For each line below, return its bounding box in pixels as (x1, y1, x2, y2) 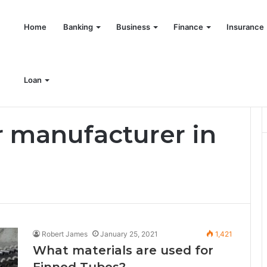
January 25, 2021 (100, 229, 158, 238)
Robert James (42, 229, 88, 238)
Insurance (226, 22, 264, 32)
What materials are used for (33, 243, 213, 257)
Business (116, 22, 150, 32)
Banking (63, 22, 93, 32)
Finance (173, 22, 203, 32)
